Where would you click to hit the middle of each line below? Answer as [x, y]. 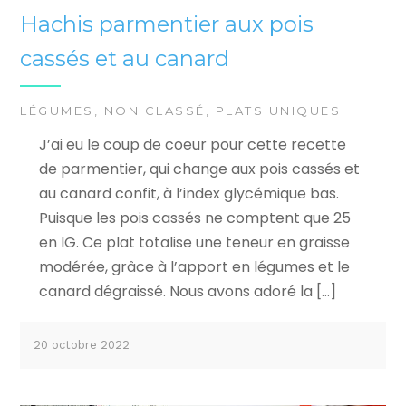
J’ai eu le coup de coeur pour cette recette [192, 144]
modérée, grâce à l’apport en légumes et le [194, 266]
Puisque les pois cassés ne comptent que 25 [194, 217]
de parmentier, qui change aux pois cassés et [199, 169]
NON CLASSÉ [155, 110]
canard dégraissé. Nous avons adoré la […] [187, 291]
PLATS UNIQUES [278, 110]
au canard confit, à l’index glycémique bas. [190, 193]
